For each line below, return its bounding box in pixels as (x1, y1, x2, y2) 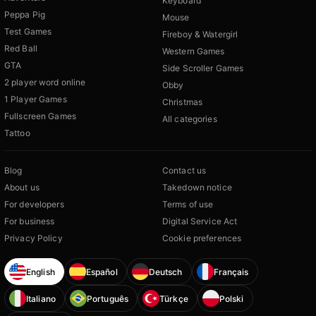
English (26, 266, 55, 277)
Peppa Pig (4, 9, 46, 20)
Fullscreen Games (4, 111, 76, 122)
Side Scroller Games (162, 63, 244, 74)
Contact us (162, 165, 207, 176)
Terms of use (162, 199, 214, 210)
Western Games (162, 46, 225, 57)
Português (86, 293, 129, 304)
